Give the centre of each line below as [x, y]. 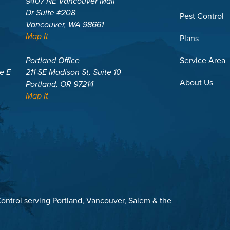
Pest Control [202, 16]
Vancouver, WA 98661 [65, 25]
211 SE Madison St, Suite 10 [74, 72]
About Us [196, 83]
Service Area [202, 61]
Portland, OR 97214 [60, 84]
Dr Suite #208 [51, 13]
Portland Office [53, 61]
